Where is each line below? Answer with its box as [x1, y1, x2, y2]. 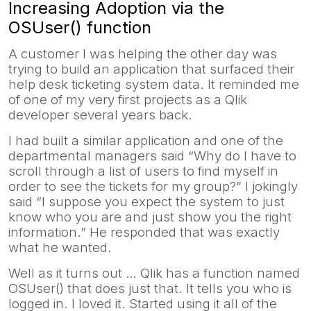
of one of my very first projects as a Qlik [8, 91, 247, 108]
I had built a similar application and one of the [8, 132, 283, 149]
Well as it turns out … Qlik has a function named [8, 264, 300, 281]
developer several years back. [8, 106, 192, 123]
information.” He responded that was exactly [8, 224, 280, 240]
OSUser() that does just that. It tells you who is [8, 280, 292, 296]
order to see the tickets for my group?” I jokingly [8, 178, 298, 194]
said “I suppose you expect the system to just [8, 193, 285, 210]
